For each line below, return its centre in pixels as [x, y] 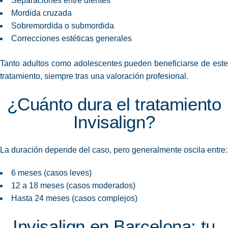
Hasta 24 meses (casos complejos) [74, 198]
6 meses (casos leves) [51, 173]
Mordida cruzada [41, 13]
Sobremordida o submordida [63, 26]
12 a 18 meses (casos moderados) [73, 186]
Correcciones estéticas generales [72, 39]
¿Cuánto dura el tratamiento [114, 104]
